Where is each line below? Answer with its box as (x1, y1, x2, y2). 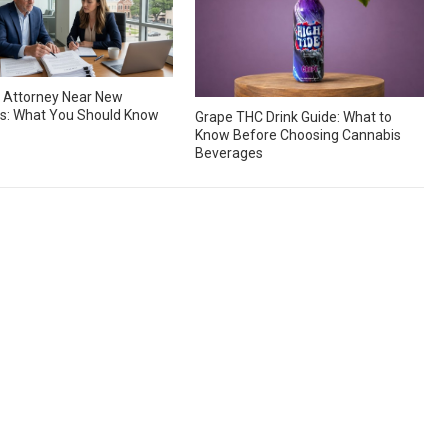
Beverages (195, 145, 264, 162)
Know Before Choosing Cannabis (195, 127, 402, 144)
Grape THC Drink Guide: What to (195, 109, 393, 126)
